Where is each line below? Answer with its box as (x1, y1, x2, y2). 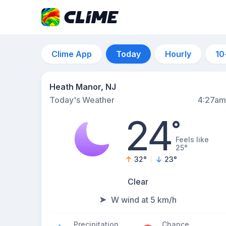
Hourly (165, 49, 191, 59)
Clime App (51, 49, 92, 59)
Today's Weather (49, 95, 115, 105)
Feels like (176, 135, 209, 144)
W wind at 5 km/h (111, 195, 177, 205)
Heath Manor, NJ (49, 82, 116, 92)
